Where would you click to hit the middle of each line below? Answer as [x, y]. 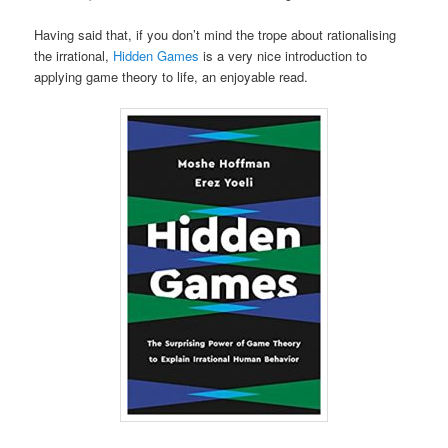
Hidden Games [156, 55]
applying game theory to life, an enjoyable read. [171, 76]
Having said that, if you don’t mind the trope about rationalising [215, 34]
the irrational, [74, 55]
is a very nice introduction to [283, 55]
